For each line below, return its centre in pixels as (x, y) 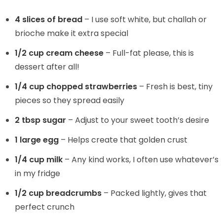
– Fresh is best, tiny (175, 87)
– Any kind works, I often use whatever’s (141, 160)
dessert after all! (47, 67)
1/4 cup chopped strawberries (76, 87)
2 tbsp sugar (40, 120)
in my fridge (37, 174)
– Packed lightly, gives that (154, 193)
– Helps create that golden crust (123, 140)
